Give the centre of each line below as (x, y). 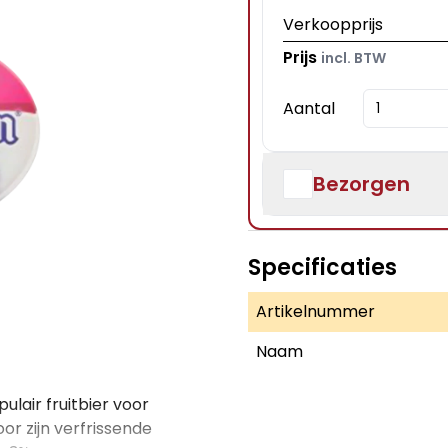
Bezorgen (361, 184)
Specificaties (322, 267)
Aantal (309, 108)
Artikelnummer (315, 311)
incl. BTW (353, 58)
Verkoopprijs (333, 24)
